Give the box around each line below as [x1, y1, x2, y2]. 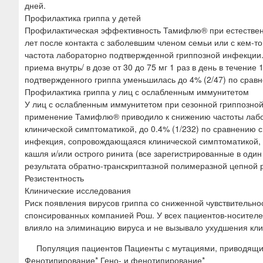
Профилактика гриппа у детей [25, 11, 141, 23]
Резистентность [25, 171, 84, 184]
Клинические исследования [25, 184, 131, 196]
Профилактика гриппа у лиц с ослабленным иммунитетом [25, 85, 249, 97]
